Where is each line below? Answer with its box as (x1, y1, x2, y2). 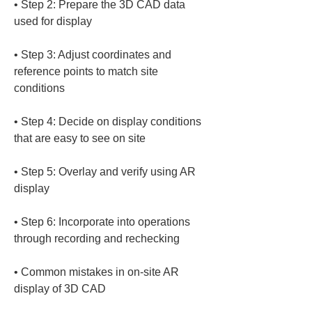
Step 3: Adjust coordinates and (21, 49, 174, 61)
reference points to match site (14, 65, 161, 77)
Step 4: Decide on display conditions (21, 116, 204, 127)
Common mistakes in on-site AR (21, 266, 182, 278)
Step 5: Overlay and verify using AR (21, 166, 198, 178)
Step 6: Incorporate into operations (21, 216, 193, 228)
